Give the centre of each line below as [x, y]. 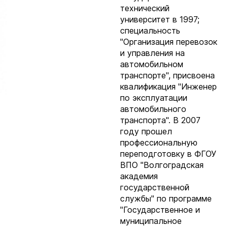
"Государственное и [160, 210]
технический [145, 8]
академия [139, 176]
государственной [155, 187]
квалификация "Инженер [168, 87]
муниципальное [151, 221]
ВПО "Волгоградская [162, 165]
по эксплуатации [154, 98]
